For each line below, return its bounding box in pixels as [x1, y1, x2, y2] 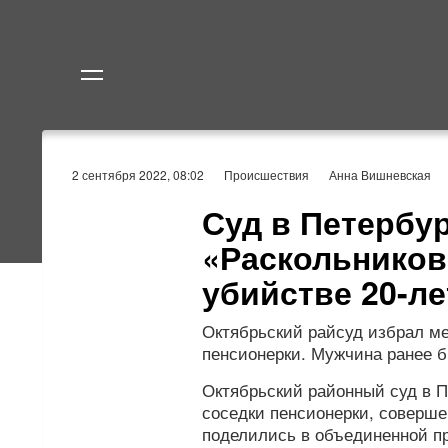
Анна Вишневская [329, 166, 431, 183]
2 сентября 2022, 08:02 [72, 166, 204, 183]
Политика [244, 150, 312, 173]
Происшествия [224, 166, 309, 183]
